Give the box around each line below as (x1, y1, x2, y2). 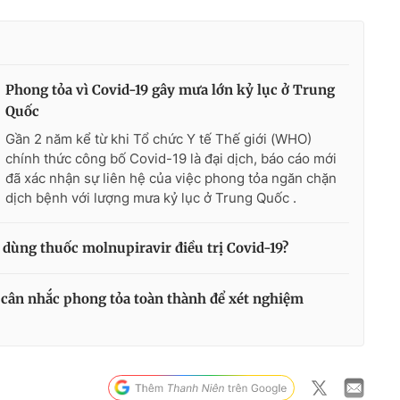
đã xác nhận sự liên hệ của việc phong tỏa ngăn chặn (5, 169, 337, 187)
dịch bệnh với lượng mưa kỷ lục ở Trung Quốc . (5, 188, 296, 206)
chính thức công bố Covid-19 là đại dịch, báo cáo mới (5, 149, 337, 167)
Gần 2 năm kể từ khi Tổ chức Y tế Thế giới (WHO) (5, 129, 312, 147)
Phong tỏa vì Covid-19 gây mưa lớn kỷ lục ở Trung (5, 80, 335, 98)
